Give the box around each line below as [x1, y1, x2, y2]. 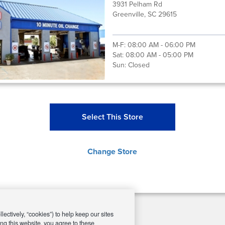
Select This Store [81, 111, 143, 123]
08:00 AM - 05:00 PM [125, 50, 193, 60]
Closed [128, 60, 150, 70]
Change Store [87, 146, 138, 157]
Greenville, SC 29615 [112, 9, 177, 20]
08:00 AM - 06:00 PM [127, 40, 195, 50]
